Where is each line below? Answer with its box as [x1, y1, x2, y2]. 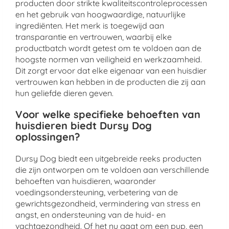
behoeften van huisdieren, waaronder [15, 176, 156, 186]
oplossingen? [15, 130, 80, 143]
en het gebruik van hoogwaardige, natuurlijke [15, 9, 186, 19]
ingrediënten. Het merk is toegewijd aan [15, 20, 164, 31]
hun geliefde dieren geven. [15, 88, 113, 98]
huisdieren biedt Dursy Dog [15, 119, 152, 132]
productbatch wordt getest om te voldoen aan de [15, 43, 201, 53]
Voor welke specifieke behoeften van [15, 108, 200, 121]
